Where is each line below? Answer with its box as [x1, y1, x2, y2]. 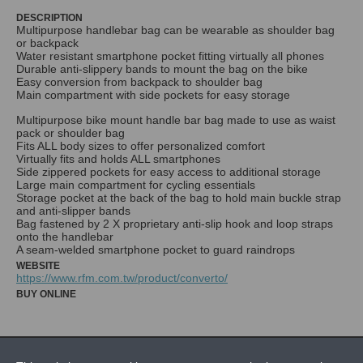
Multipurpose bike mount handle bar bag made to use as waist [16, 113, 335, 126]
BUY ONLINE [16, 288, 76, 299]
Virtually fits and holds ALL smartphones [16, 152, 220, 164]
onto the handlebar [16, 230, 113, 242]
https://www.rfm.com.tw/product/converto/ [16, 271, 228, 284]
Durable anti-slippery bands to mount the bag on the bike [16, 62, 308, 75]
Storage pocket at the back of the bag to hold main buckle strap [16, 191, 341, 203]
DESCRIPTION [16, 11, 83, 23]
